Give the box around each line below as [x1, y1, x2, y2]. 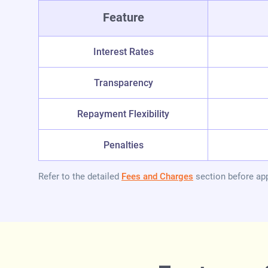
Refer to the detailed [38, 171, 121, 182]
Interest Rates [93, 46, 154, 58]
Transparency [93, 77, 153, 89]
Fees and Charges [121, 171, 193, 182]
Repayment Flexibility [77, 108, 169, 120]
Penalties [103, 139, 144, 151]
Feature [102, 10, 144, 25]
